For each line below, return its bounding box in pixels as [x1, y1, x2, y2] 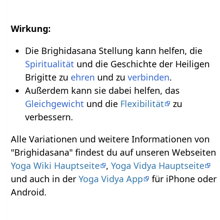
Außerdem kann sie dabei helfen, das [25, 84, 180, 97]
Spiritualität [25, 58, 74, 70]
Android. [11, 186, 47, 198]
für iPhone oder [149, 173, 217, 185]
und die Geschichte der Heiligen [74, 58, 210, 70]
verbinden [127, 71, 169, 83]
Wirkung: [11, 23, 51, 35]
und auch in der [11, 173, 79, 185]
